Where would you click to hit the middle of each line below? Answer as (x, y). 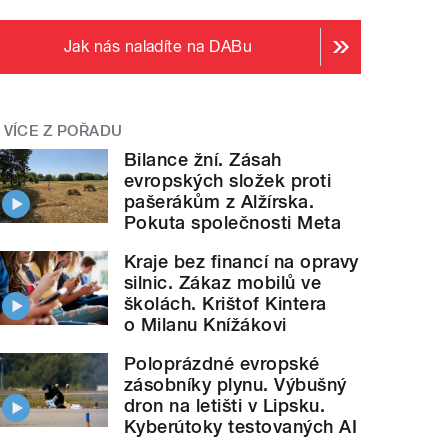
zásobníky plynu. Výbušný (235, 384)
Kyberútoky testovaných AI (241, 426)
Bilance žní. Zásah (203, 159)
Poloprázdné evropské (222, 363)
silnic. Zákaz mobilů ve (223, 282)
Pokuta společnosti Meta (233, 222)
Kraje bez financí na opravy (241, 261)
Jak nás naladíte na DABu (158, 46)
